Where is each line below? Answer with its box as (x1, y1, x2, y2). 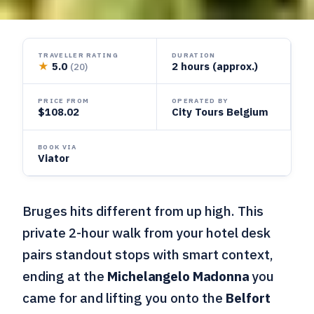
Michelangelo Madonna (107, 267, 250, 285)
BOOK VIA (38, 142, 77, 151)
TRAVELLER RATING (38, 50, 118, 60)
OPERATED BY (172, 96, 228, 106)
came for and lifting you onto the (22, 289, 226, 306)
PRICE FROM (38, 96, 90, 106)
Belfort (226, 289, 271, 306)
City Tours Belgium (172, 105, 268, 119)
